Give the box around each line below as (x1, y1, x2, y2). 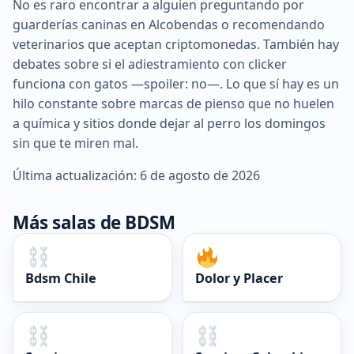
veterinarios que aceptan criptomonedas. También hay (13, 35, 339, 53)
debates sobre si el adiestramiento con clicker (13, 55, 287, 73)
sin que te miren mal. (13, 134, 138, 152)
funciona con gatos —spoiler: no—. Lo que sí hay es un (13, 74, 339, 92)
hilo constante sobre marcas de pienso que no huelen (13, 94, 334, 112)
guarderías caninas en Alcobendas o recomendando (13, 15, 325, 33)
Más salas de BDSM (13, 209, 175, 235)
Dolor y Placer (194, 269, 283, 287)
